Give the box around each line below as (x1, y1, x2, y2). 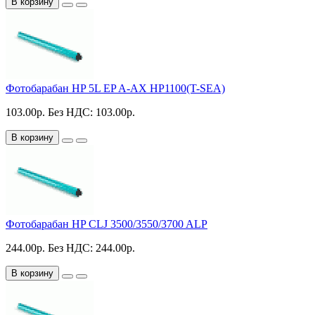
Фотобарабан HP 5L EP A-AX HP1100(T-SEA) (6, 82, 225, 94)
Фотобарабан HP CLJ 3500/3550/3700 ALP (6, 217, 207, 230)
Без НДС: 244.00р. (48, 241, 135, 254)
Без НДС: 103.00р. (48, 105, 135, 118)
